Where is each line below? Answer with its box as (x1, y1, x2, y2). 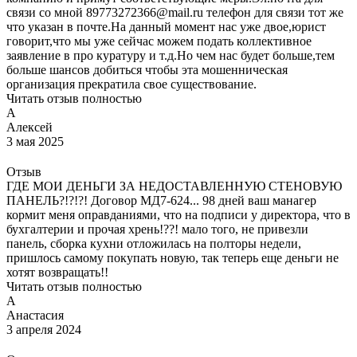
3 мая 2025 (6, 134, 64, 148)
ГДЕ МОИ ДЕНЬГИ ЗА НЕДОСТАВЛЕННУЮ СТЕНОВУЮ (6, 178, 342, 193)
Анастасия (6, 308, 64, 322)
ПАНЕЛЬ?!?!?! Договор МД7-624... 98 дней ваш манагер (6, 193, 316, 207)
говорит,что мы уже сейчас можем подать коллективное (6, 33, 312, 48)
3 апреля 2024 (6, 322, 81, 336)
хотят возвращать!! (6, 265, 108, 279)
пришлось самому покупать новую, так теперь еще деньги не (6, 250, 339, 265)
